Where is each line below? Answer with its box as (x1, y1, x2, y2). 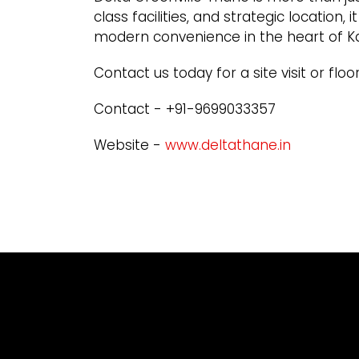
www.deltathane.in (165, 135, 291, 155)
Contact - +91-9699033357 (94, 99, 276, 119)
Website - (94, 135, 165, 155)
